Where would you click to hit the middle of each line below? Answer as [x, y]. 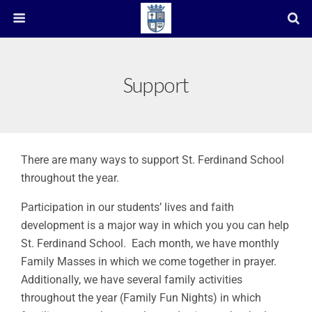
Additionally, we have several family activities [132, 280]
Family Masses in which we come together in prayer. [150, 262]
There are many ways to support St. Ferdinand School [153, 160]
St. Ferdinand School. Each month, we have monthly [150, 243]
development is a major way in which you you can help [155, 225]
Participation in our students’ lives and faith [127, 207]
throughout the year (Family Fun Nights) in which [141, 298]
